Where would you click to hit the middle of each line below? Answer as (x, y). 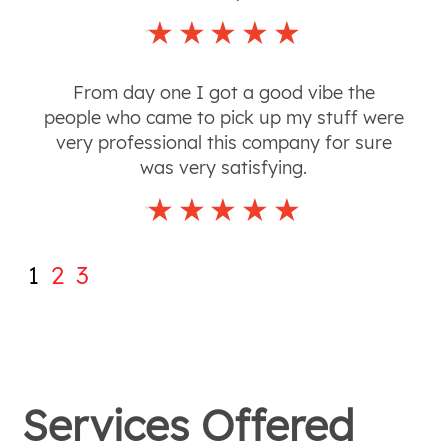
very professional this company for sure (223, 142)
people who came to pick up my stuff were (223, 117)
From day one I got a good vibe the (223, 92)
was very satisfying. (224, 167)
